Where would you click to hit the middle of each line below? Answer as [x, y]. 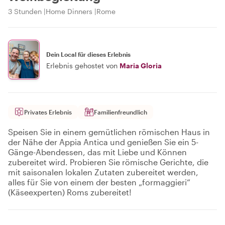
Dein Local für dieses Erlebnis [88, 54]
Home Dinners [69, 11]
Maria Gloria [141, 65]
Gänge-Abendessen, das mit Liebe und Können [97, 152]
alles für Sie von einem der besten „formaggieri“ [99, 182]
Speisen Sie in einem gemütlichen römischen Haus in [109, 132]
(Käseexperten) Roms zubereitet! [70, 192]
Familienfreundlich [121, 112]
